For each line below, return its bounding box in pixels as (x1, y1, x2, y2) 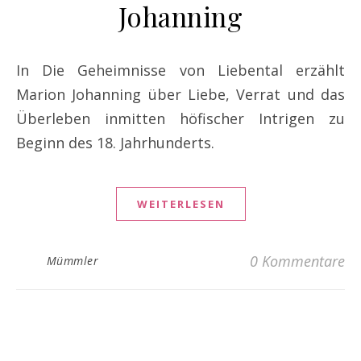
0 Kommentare (250, 251, 345, 272)
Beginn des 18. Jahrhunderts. (16, 133, 214, 153)
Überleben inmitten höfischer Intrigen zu (16, 109, 345, 129)
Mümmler (46, 253, 98, 269)
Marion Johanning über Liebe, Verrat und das (16, 85, 345, 105)
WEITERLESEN (136, 197, 225, 212)
